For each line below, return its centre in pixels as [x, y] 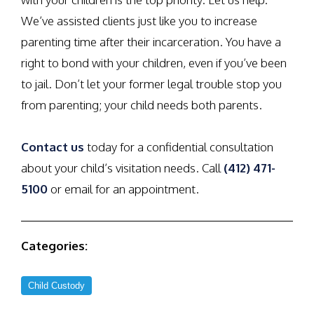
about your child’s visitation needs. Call [122, 168]
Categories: [54, 246]
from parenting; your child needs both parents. [142, 105]
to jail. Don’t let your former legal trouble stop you [151, 84]
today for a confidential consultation [179, 147]
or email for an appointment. [123, 189]
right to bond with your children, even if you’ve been [154, 63]
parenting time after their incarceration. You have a [151, 42]
